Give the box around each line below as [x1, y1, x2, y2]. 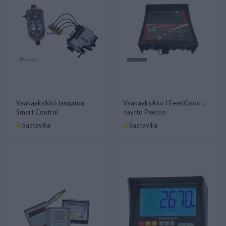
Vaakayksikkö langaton [16, 99, 84, 107]
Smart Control [16, 108, 58, 116]
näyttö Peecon [123, 108, 166, 116]
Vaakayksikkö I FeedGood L [123, 99, 205, 107]
